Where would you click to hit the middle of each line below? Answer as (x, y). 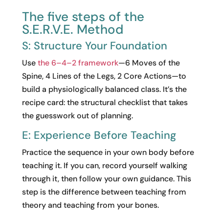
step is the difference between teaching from (104, 192)
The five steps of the (83, 16)
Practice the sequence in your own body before (108, 152)
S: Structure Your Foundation (94, 45)
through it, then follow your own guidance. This (106, 178)
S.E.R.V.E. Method (73, 29)
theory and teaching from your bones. (90, 205)
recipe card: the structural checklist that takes (105, 102)
